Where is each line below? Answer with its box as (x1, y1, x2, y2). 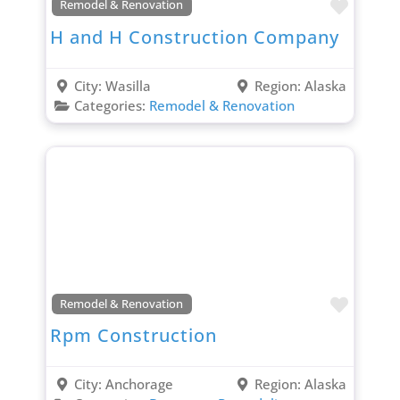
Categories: (73, 96, 149, 114)
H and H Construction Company (49, 24, 339, 49)
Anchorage (104, 375, 173, 394)
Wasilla (104, 76, 151, 95)
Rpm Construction (49, 323, 217, 348)
